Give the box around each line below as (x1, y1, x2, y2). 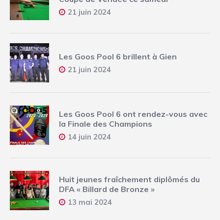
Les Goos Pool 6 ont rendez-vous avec (59, 109, 207, 119)
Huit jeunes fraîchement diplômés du (59, 174, 200, 185)
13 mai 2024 (68, 197, 112, 207)
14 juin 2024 (68, 132, 111, 142)
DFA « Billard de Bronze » (59, 184, 155, 194)
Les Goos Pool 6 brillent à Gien (59, 52, 177, 62)
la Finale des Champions (59, 119, 152, 129)
